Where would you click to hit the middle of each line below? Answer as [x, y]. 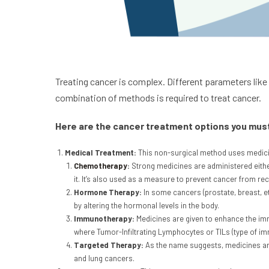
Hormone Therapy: [109, 192]
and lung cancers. [104, 258]
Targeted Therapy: [110, 245]
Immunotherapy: [105, 219]
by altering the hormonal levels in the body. [147, 206]
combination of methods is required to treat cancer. [158, 98]
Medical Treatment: [101, 153]
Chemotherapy [101, 166]
